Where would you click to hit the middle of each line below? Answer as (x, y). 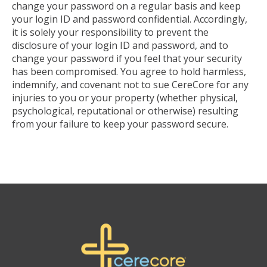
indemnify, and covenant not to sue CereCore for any (130, 84)
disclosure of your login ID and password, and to (120, 45)
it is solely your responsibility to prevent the (110, 32)
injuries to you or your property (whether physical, (125, 97)
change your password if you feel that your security (127, 58)
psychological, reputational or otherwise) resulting (125, 111)
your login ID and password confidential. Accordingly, (130, 19)
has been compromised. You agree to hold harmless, (129, 71)
